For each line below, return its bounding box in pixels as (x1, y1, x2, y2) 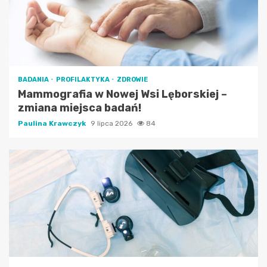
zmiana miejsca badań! (18, 101, 141, 114)
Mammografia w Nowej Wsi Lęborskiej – (18, 87, 227, 101)
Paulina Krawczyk (18, 119, 88, 128)
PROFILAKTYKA (56, 75, 111, 83)
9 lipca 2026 (91, 119, 134, 128)
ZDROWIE (117, 75, 148, 83)
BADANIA (18, 75, 50, 83)
